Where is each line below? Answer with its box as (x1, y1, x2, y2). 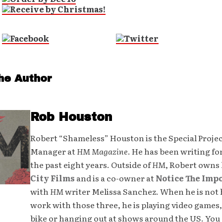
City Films (30, 172, 75, 184)
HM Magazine (76, 145, 128, 157)
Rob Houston (30, 111, 112, 123)
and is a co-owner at (74, 172, 156, 184)
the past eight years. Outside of (30, 159, 152, 170)
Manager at (30, 145, 77, 157)
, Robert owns (165, 159, 221, 170)
